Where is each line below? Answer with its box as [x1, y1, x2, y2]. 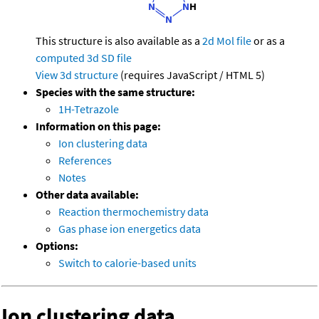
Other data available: [36, 187, 139, 202]
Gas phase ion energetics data [58, 221, 201, 236]
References [58, 153, 112, 168]
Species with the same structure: [36, 85, 195, 100]
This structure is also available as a [36, 33, 202, 48]
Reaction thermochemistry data [58, 204, 209, 219]
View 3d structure [36, 68, 118, 83]
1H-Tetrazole [58, 102, 119, 117]
